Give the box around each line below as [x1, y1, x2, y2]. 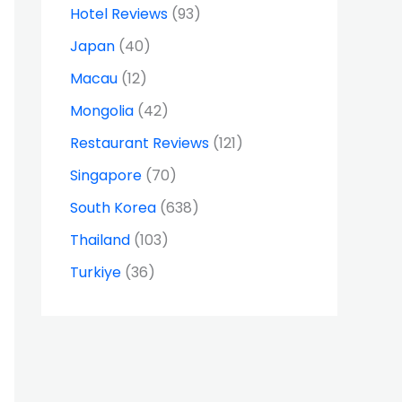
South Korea [70, 197, 156, 218]
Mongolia [70, 100, 134, 121]
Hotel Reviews [70, 3, 168, 24]
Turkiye [70, 261, 121, 283]
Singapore [70, 164, 142, 186]
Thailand [70, 229, 130, 250]
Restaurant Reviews [70, 132, 209, 153]
